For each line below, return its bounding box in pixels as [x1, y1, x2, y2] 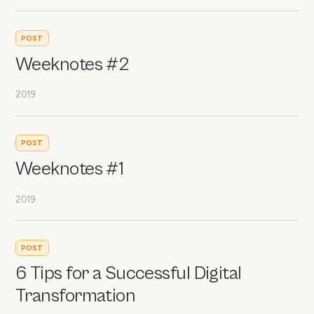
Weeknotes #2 [15, 53, 129, 76]
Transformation [15, 285, 136, 308]
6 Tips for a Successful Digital [15, 263, 242, 285]
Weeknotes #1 [15, 158, 124, 180]
